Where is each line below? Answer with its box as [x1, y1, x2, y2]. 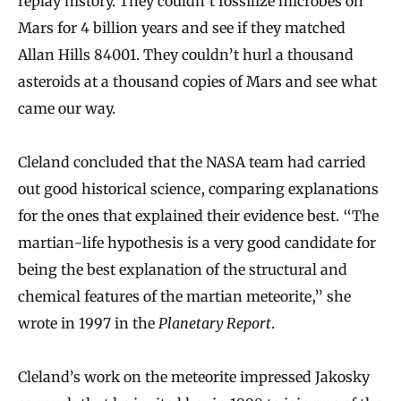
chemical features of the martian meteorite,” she [18, 286, 351, 305]
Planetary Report [158, 313, 271, 332]
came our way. [18, 98, 115, 117]
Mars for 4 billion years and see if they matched [18, 18, 346, 37]
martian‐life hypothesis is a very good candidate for [18, 233, 376, 252]
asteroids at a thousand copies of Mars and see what [18, 72, 377, 90]
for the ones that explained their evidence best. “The [18, 206, 379, 225]
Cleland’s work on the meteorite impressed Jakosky [18, 367, 370, 386]
